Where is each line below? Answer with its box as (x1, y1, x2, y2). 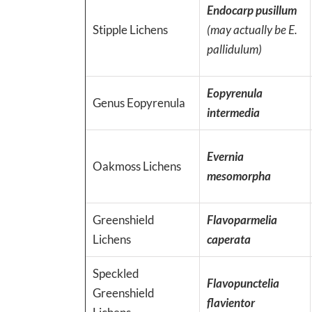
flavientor (207, 295, 255, 310)
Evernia (207, 148, 244, 164)
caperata (207, 231, 251, 247)
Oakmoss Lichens (93, 158, 181, 173)
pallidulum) (207, 41, 262, 56)
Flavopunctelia (207, 275, 279, 290)
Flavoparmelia (207, 212, 277, 227)
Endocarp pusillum (207, 2, 297, 17)
